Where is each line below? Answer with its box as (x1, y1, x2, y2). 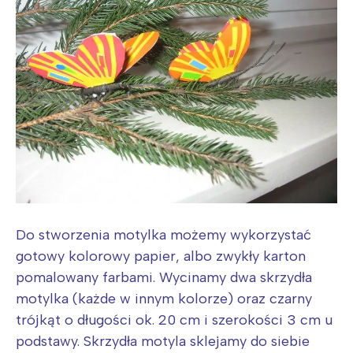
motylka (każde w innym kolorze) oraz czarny (16, 289, 312, 307)
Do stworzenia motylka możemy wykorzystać (16, 225, 311, 243)
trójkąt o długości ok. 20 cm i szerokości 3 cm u (16, 310, 333, 329)
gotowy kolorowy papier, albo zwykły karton (16, 247, 306, 265)
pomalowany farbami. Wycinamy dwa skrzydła (16, 268, 312, 286)
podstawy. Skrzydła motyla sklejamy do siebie (16, 332, 310, 350)
